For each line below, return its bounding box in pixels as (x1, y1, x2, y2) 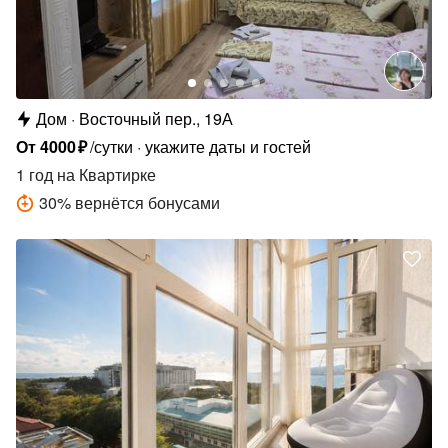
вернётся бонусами (75, 191, 220, 215)
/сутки (90, 135, 134, 159)
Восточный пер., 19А (79, 107, 233, 131)
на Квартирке (53, 163, 156, 187)
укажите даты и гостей (145, 135, 312, 159)
